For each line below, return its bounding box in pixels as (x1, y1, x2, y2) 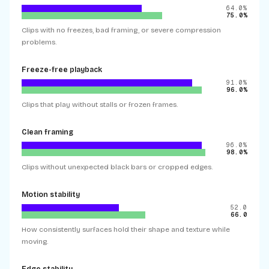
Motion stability (22, 190, 80, 199)
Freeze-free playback (22, 65, 102, 74)
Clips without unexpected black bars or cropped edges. (22, 163, 213, 171)
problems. (22, 38, 56, 46)
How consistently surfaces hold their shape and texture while (22, 225, 230, 234)
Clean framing (22, 128, 73, 136)
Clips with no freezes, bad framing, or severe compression (22, 26, 221, 34)
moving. (22, 237, 48, 246)
